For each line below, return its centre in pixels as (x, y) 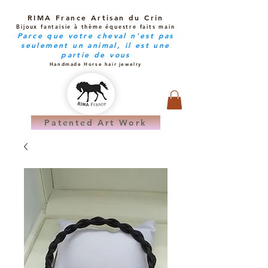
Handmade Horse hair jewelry (96, 64)
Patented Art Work (96, 123)
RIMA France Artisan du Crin (96, 17)
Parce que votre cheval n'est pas (96, 35)
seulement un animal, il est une (96, 45)
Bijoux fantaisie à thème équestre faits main (96, 26)
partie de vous (96, 54)
